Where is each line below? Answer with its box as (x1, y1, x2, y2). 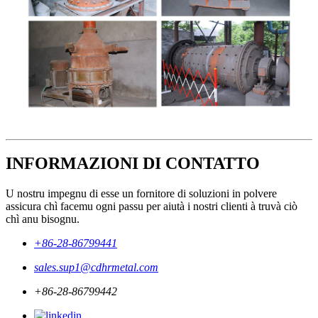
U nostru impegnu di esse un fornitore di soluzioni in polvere (6, 187, 277, 200)
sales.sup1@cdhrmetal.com (34, 261, 158, 274)
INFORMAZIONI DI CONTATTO (6, 154, 260, 173)
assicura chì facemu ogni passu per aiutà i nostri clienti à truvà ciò (6, 200, 297, 213)
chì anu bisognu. (6, 213, 79, 226)
